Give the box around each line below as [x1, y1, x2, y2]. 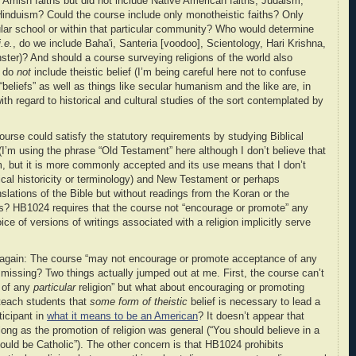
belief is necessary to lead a [188, 296, 320, 308]
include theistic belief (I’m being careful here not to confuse [31, 66, 306, 78]
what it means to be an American [47, 310, 198, 322]
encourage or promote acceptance [129, 253, 288, 265]
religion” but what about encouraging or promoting [75, 281, 304, 293]
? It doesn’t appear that [198, 310, 304, 322]
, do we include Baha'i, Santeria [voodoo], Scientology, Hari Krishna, [13, 37, 326, 49]
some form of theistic [90, 296, 188, 308]
